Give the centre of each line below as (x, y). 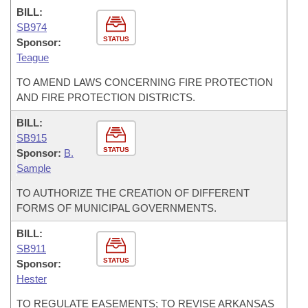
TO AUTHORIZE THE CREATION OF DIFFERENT (133, 193)
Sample (34, 168)
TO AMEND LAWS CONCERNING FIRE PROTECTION (145, 82)
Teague (33, 57)
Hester (32, 279)
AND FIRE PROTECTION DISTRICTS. (106, 97)
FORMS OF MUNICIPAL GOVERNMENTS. (117, 208)
